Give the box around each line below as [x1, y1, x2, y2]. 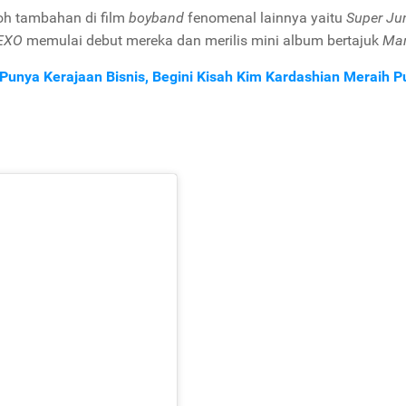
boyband [129, 9, 188, 26]
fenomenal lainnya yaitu [188, 9, 346, 26]
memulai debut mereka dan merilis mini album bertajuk [26, 32, 382, 49]
